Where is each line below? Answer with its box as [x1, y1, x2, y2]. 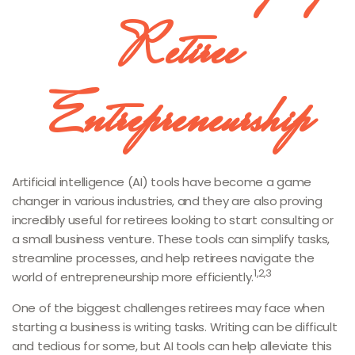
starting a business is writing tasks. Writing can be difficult [12, 319, 338, 335]
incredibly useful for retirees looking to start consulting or [12, 212, 334, 228]
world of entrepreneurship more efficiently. [12, 269, 254, 285]
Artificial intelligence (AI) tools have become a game [12, 174, 312, 190]
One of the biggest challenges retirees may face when [12, 300, 325, 316]
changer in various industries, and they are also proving [12, 193, 323, 209]
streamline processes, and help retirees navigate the [12, 250, 315, 266]
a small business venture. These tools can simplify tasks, [12, 231, 330, 247]
